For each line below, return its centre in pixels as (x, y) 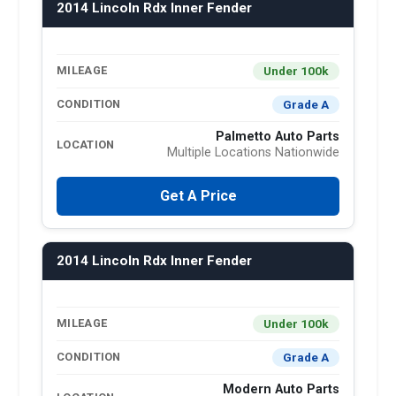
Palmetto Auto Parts (278, 136)
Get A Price (198, 195)
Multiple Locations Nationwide (253, 152)
